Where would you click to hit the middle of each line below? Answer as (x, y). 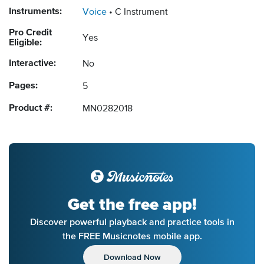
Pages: (23, 86)
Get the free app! (132, 205)
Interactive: (32, 64)
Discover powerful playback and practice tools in (132, 222)
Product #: (31, 109)
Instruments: (35, 12)
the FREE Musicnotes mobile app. (132, 236)
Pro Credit (30, 33)
